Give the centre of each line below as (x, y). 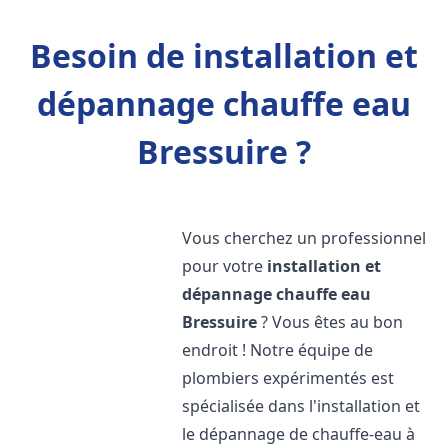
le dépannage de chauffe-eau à (299, 434)
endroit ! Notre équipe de (278, 350)
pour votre (225, 266)
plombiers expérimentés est (288, 378)
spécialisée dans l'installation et (301, 406)
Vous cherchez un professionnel (304, 238)
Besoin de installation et (224, 55)
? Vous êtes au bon (330, 322)
